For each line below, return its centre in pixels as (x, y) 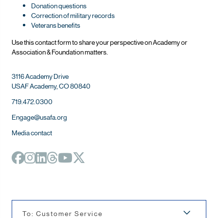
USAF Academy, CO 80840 (51, 85)
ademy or (174, 42)
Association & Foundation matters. (60, 51)
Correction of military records (73, 15)
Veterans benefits (56, 25)
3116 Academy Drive (40, 76)
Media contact (32, 132)
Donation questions (59, 6)
